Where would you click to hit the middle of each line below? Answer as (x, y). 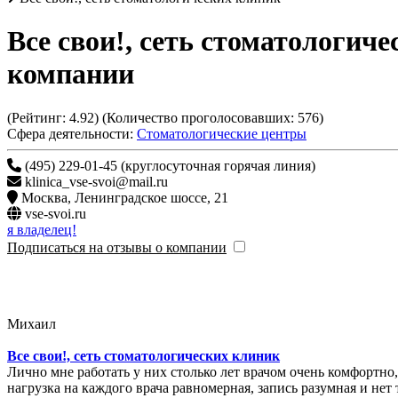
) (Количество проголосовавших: (196, 117)
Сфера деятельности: (70, 133)
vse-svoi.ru (56, 213)
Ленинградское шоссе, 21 (151, 197)
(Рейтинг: (38, 117)
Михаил (32, 323)
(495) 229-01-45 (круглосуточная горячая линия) (168, 165)
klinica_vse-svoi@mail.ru (96, 181)
